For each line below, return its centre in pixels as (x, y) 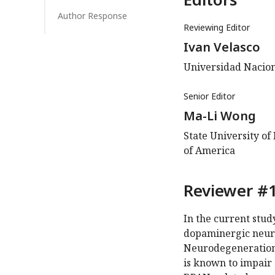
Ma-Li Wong (220, 116)
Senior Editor (209, 96)
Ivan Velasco (222, 47)
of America (209, 151)
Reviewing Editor (217, 28)
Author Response (92, 16)
